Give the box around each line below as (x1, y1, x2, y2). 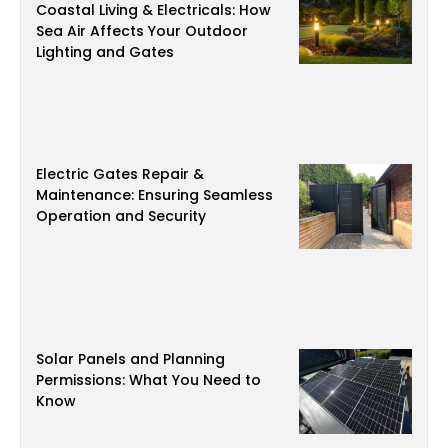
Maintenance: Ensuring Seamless (36, 185, 273, 206)
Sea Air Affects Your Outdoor (36, 21, 248, 42)
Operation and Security (36, 206, 206, 227)
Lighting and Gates (36, 42, 174, 63)
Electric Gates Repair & (36, 164, 204, 185)
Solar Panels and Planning (36, 349, 225, 370)
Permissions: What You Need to (36, 370, 261, 391)
